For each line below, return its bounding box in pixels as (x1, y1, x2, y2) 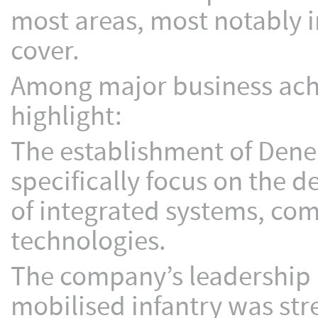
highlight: (11, 99, 122, 135)
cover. (11, 33, 79, 70)
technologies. (11, 224, 166, 260)
